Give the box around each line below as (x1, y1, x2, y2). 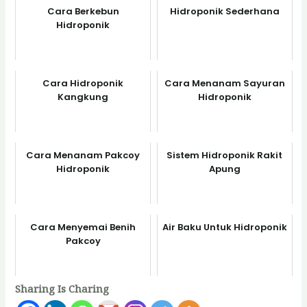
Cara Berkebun (47, 5, 119, 19)
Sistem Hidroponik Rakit (167, 149, 283, 162)
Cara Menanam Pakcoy (26, 149, 140, 162)
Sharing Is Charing (15, 282, 110, 296)
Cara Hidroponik (42, 77, 124, 90)
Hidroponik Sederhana (169, 5, 280, 19)
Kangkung (58, 90, 109, 104)
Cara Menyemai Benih (30, 221, 136, 234)
